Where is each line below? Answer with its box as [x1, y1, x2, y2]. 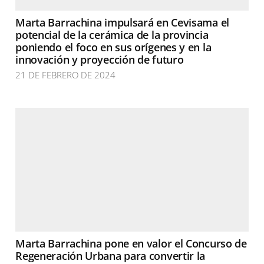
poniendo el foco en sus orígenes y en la [15, 40, 212, 54]
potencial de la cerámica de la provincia [15, 28, 209, 42]
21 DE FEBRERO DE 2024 [15, 69, 116, 81]
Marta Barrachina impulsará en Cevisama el [15, 15, 229, 29]
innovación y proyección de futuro [15, 52, 184, 67]
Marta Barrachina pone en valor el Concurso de [15, 236, 247, 250]
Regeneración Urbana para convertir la [15, 249, 206, 263]
